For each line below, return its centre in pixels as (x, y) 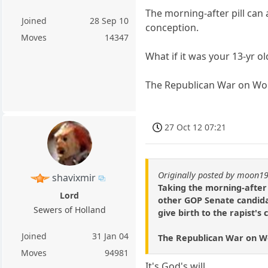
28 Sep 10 (109, 21)
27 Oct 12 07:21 (196, 127)
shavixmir (74, 177)
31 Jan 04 (111, 236)
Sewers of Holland (69, 209)
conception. (172, 27)
